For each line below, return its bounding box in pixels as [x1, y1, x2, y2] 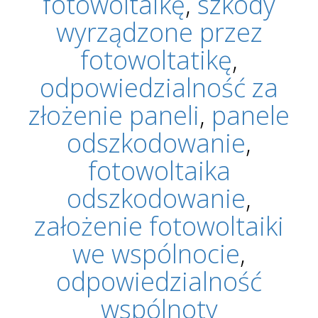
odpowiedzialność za [40, 70, 278, 105]
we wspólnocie [72, 236, 240, 271]
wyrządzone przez [55, 14, 263, 50]
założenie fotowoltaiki [34, 208, 284, 243]
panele [212, 97, 290, 133]
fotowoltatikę [80, 42, 232, 77]
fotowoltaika [87, 153, 231, 188]
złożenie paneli [28, 97, 199, 133]
